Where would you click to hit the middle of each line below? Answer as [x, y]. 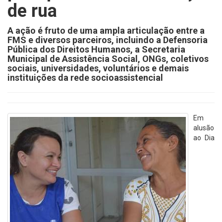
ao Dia [204, 138]
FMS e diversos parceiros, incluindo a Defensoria [108, 40]
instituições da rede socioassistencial [85, 78]
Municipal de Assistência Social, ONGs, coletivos [108, 59]
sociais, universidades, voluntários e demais [98, 68]
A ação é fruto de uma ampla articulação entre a [106, 30]
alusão [204, 128]
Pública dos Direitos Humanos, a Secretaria [96, 49]
